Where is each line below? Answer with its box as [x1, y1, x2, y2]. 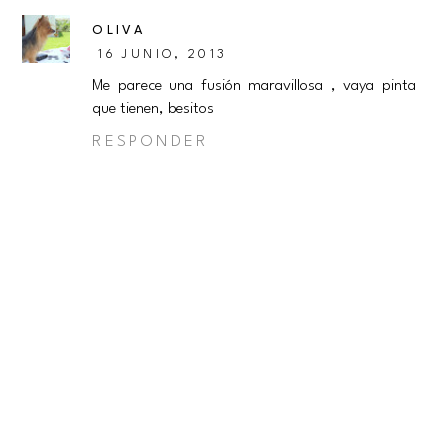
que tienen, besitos [92, 101, 215, 118]
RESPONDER [92, 134, 209, 151]
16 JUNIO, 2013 [98, 48, 228, 62]
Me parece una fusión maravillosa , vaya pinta [92, 78, 416, 95]
